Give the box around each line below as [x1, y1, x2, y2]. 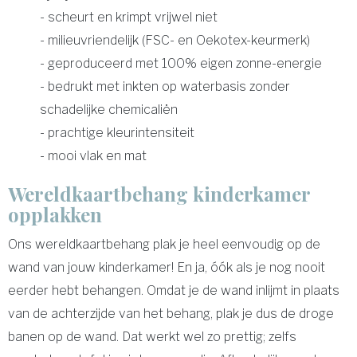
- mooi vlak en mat [40, 147, 156, 163]
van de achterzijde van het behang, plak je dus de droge [8, 305, 334, 321]
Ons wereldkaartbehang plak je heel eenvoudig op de [8, 236, 320, 252]
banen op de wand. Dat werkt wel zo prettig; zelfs [8, 328, 296, 344]
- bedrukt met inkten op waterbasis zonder [40, 78, 290, 94]
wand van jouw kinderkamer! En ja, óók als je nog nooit [8, 259, 325, 275]
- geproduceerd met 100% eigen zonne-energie [40, 55, 322, 71]
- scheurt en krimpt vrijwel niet [40, 9, 218, 25]
